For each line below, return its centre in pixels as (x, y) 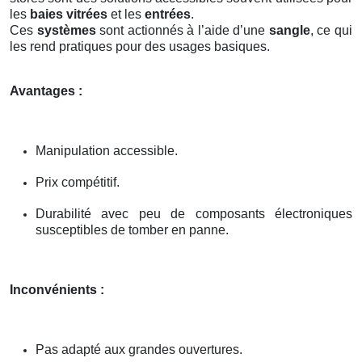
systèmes (66, 30)
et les (126, 14)
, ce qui (331, 30)
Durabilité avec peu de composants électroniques (194, 213)
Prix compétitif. (78, 182)
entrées (168, 14)
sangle (289, 30)
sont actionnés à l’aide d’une (182, 30)
